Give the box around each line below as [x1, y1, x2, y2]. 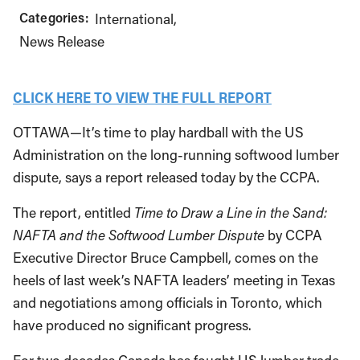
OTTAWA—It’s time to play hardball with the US [13, 123, 304, 141]
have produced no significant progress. [13, 316, 252, 334]
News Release [19, 32, 104, 51]
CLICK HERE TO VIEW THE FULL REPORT [13, 88, 272, 107]
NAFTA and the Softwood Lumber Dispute [13, 226, 264, 244]
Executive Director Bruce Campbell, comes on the [13, 248, 318, 267]
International [94, 10, 174, 28]
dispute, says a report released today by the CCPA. [13, 168, 320, 186]
